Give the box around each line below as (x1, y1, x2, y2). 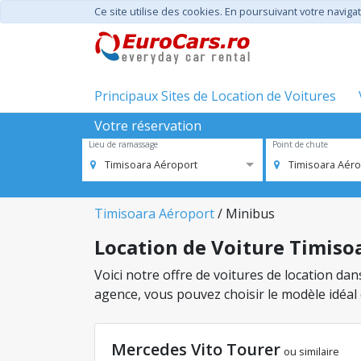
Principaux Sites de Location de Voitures (94, 87, 336, 105)
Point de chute (272, 139, 328, 150)
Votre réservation (94, 117, 201, 135)
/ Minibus (214, 205, 275, 222)
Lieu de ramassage (89, 139, 158, 150)
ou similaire (284, 344, 339, 359)
